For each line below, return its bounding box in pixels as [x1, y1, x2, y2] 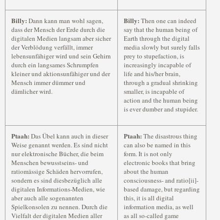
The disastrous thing [142, 132, 197, 140]
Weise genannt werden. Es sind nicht [11, 140, 108, 149]
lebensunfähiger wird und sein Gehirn [11, 52, 111, 60]
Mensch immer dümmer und [11, 78, 85, 87]
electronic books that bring [124, 158, 195, 167]
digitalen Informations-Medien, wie [11, 185, 105, 193]
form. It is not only [124, 149, 172, 158]
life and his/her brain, [124, 69, 180, 78]
